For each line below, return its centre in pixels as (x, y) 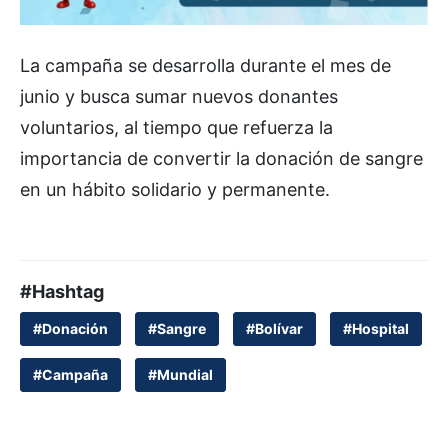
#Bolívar (274, 328)
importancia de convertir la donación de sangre (221, 158)
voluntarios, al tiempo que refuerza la (176, 127)
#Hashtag (62, 291)
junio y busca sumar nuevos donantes (179, 96)
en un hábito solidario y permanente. (175, 189)
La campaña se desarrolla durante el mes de (205, 65)
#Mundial (180, 374)
